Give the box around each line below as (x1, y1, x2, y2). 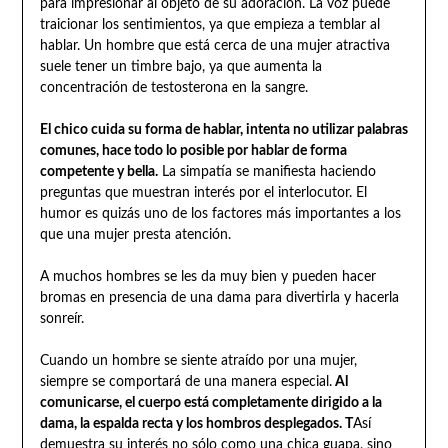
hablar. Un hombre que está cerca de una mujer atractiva (39, 38, 390, 53)
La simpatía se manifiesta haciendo (157, 164, 376, 179)
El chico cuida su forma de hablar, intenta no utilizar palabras (39, 122, 408, 137)
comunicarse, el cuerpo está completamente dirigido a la (39, 395, 382, 410)
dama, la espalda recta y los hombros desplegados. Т (39, 416, 353, 431)
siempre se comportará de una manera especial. (39, 374, 332, 389)
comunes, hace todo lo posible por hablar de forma (39, 143, 347, 158)
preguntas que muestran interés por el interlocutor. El (39, 185, 367, 200)
